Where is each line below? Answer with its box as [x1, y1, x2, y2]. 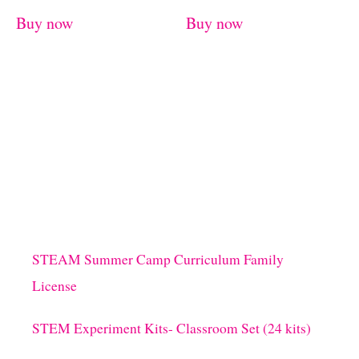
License [32, 276, 77, 296]
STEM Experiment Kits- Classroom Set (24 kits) [32, 319, 311, 338]
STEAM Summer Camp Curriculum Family [32, 250, 284, 269]
